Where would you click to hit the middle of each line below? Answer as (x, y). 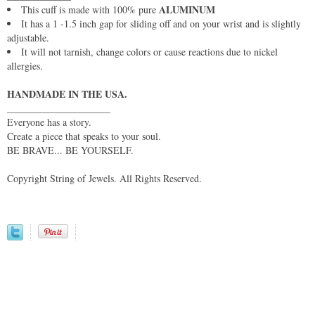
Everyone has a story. (49, 122)
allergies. (25, 65)
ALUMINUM (187, 9)
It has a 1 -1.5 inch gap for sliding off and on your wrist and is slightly (161, 23)
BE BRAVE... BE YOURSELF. (70, 150)
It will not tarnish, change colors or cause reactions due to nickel (149, 51)
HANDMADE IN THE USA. (67, 94)
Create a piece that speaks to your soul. (84, 136)
